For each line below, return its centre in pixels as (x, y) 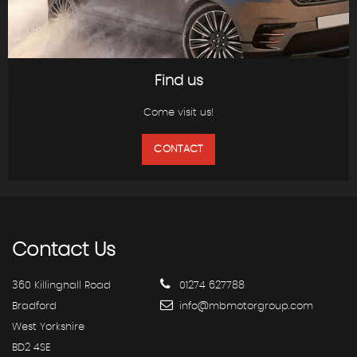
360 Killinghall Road (61, 286)
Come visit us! (178, 113)
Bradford (34, 307)
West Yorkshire (48, 328)
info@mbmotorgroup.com (245, 307)
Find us (178, 82)
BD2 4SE (31, 348)
